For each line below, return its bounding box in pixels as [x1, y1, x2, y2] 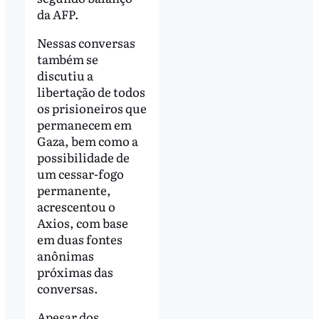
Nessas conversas [36, 33, 135, 51]
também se [36, 49, 98, 68]
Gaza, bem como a [36, 131, 138, 150]
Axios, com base [36, 213, 128, 231]
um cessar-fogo [36, 164, 124, 182]
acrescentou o [36, 197, 115, 215]
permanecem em [36, 115, 132, 133]
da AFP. [36, 4, 79, 23]
